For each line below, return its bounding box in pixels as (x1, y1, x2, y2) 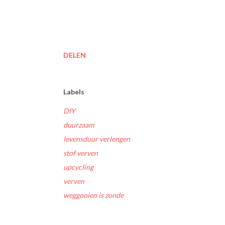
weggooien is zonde (63, 191, 124, 199)
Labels (63, 87, 84, 96)
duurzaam (63, 121, 94, 129)
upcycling (63, 163, 93, 171)
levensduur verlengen (63, 135, 130, 143)
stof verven (63, 149, 98, 157)
